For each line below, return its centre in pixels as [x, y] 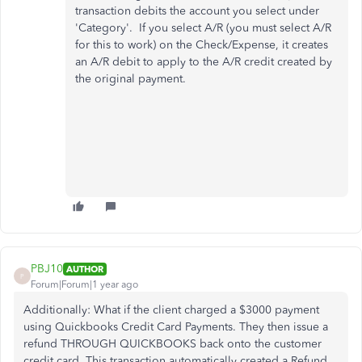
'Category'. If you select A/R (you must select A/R [203, 28]
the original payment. [134, 79]
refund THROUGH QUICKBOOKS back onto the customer [173, 344]
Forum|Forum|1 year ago [84, 284]
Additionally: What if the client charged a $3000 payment [171, 310]
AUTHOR [85, 269]
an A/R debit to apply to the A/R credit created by [204, 62]
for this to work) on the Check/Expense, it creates [202, 45]
